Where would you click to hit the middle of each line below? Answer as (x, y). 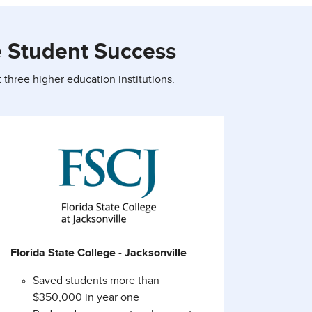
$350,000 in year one (86, 298)
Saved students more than (96, 281)
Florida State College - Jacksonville (99, 253)
